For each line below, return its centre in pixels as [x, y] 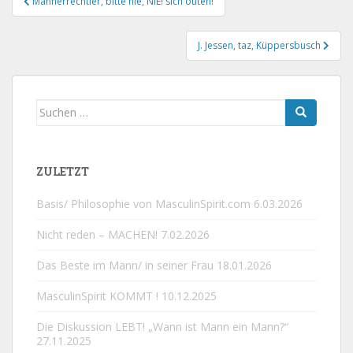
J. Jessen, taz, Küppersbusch [260, 45]
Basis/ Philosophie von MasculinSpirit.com [143, 203]
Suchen [56, 107]
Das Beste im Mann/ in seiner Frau [125, 265]
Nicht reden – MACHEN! [97, 234]
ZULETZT [63, 171]
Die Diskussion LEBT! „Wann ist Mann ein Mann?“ [162, 326]
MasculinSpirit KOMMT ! [97, 295]
